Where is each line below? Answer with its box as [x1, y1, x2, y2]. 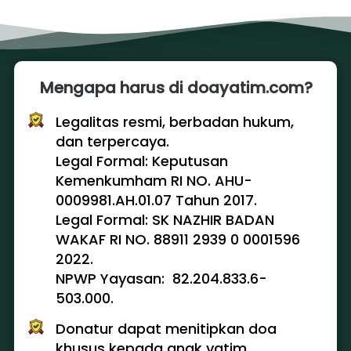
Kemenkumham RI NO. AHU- [56, 171, 252, 190]
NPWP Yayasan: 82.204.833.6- [56, 269, 267, 288]
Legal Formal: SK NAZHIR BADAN [56, 210, 274, 230]
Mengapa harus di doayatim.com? [39, 77, 313, 99]
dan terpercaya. [56, 132, 169, 151]
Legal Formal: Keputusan [56, 151, 228, 171]
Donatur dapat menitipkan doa [56, 319, 277, 338]
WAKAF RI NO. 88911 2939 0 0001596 [56, 230, 300, 249]
